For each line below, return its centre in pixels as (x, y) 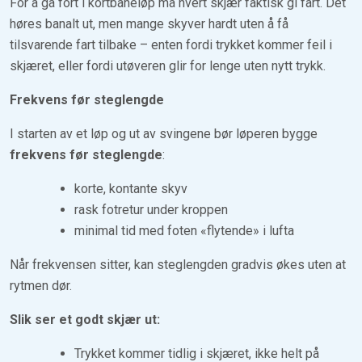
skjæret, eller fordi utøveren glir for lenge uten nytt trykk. (168, 65)
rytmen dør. (41, 285)
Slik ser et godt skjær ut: (85, 319)
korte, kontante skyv (131, 188)
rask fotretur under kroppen (151, 209)
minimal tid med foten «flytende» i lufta (184, 230)
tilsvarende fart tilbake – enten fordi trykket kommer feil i (171, 44)
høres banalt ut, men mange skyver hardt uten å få (149, 23)
